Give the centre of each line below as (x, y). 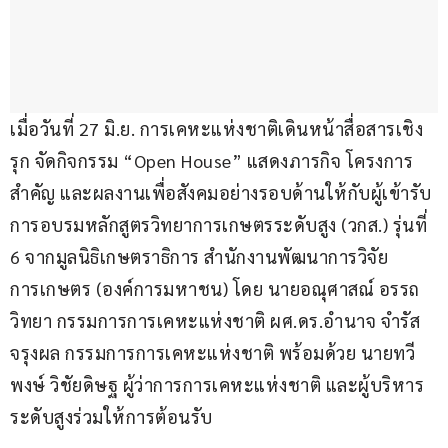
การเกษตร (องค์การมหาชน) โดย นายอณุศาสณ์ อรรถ (215, 289)
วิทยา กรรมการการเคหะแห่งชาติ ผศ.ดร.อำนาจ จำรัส (215, 321)
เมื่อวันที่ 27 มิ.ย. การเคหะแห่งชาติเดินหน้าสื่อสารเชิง (216, 129)
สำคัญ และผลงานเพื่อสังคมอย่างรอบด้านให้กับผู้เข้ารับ (221, 193)
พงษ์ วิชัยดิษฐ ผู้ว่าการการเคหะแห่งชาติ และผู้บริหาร (217, 385)
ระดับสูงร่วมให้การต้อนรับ (111, 417)
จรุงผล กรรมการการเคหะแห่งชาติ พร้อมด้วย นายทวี (212, 353)
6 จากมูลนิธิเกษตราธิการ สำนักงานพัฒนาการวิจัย (199, 257)
